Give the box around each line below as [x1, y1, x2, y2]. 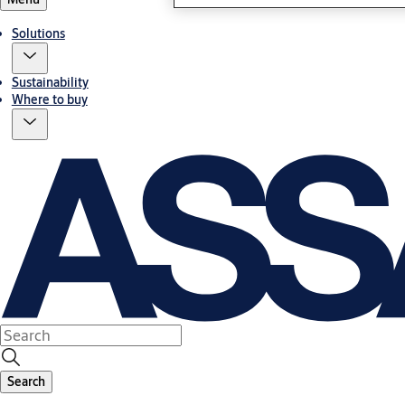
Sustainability [11, 74, 89, 91]
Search [7, 373, 45, 391]
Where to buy [11, 91, 88, 108]
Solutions [11, 25, 65, 42]
